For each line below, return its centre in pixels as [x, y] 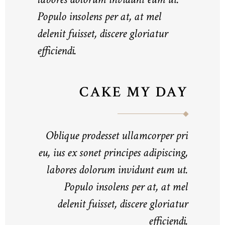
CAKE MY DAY [134, 92]
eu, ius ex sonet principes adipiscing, [113, 153]
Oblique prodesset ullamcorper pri [117, 136]
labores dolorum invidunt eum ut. [117, 170]
